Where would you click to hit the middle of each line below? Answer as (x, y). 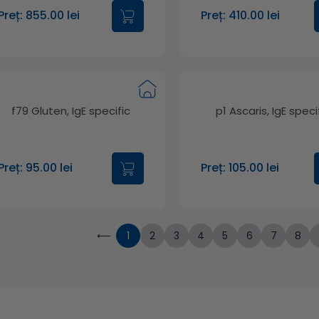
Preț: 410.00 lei (240, 16)
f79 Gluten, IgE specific (70, 110)
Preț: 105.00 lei (240, 168)
